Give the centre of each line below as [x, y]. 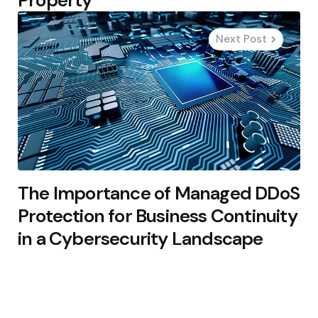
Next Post [241, 39]
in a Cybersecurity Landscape [141, 238]
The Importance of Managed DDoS [159, 193]
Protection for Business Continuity [158, 215]
